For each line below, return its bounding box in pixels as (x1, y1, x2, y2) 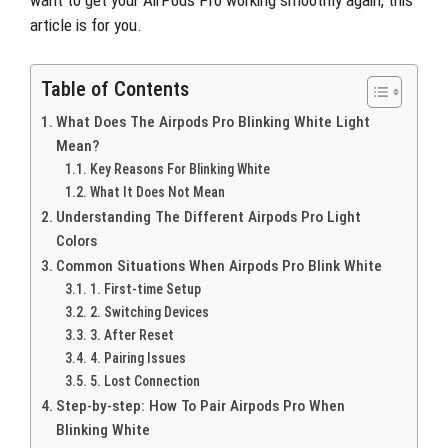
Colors (56, 231, 98, 250)
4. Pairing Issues (89, 349, 186, 366)
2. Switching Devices (89, 303, 209, 320)
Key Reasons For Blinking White (89, 160, 270, 177)
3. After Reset (89, 326, 174, 343)
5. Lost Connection (89, 372, 200, 389)
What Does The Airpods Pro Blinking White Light (56, 112, 371, 131)
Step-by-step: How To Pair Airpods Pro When (56, 396, 346, 415)
